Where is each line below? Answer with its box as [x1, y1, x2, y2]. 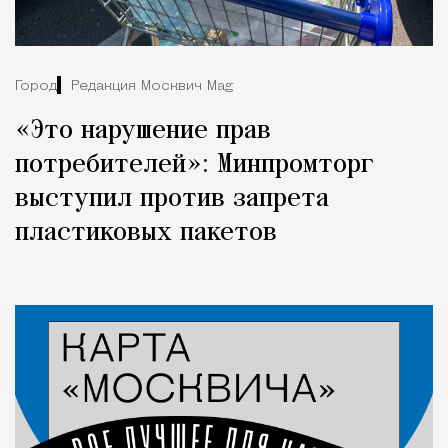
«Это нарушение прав [15, 117, 271, 146]
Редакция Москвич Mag [71, 78, 233, 94]
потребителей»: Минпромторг [15, 151, 374, 180]
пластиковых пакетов [15, 219, 277, 248]
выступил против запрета [15, 185, 329, 214]
